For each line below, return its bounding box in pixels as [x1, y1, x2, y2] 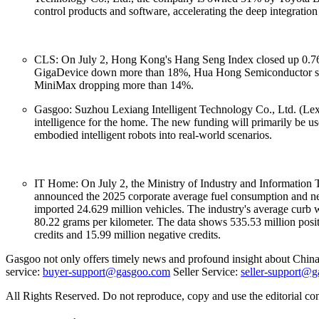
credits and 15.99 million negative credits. [34, 228, 221, 241]
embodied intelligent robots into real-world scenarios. [34, 128, 272, 141]
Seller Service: [170, 265, 241, 278]
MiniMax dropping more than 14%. [34, 78, 194, 91]
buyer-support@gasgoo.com [43, 265, 170, 278]
